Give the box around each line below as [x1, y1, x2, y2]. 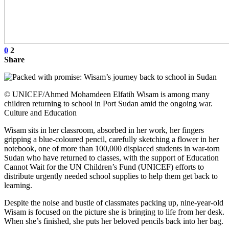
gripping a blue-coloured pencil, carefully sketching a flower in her [4, 134, 219, 144]
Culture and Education [4, 108, 77, 117]
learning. [4, 180, 32, 190]
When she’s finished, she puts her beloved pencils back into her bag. [4, 216, 223, 225]
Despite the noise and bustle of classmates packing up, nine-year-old [4, 198, 223, 207]
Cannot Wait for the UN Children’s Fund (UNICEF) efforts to [4, 162, 204, 171]
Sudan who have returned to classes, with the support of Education [4, 153, 219, 162]
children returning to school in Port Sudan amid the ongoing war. [4, 99, 213, 108]
